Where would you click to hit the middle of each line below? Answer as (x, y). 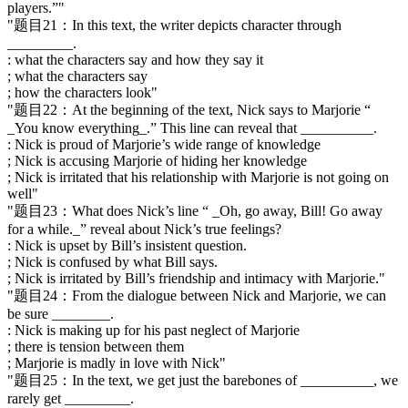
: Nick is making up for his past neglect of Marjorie (153, 330)
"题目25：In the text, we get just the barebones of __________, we (203, 380)
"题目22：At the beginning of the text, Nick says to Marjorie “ (189, 109)
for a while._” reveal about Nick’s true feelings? (144, 229)
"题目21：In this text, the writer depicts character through (174, 25)
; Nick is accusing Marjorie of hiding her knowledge (157, 160)
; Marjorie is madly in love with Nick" (117, 362)
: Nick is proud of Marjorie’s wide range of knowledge (164, 144)
